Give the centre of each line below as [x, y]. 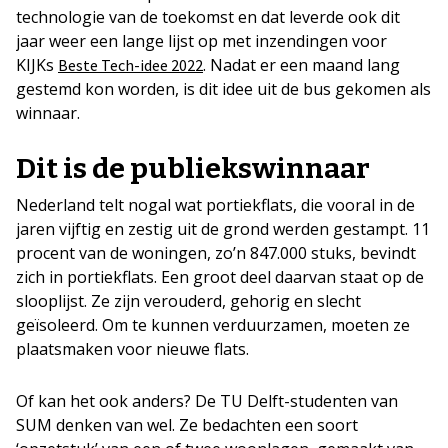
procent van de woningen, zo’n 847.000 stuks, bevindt [216, 253]
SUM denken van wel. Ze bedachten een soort [187, 425]
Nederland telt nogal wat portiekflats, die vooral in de [215, 205]
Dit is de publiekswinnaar [193, 168]
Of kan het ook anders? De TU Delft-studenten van [207, 401]
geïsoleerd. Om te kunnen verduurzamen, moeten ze [213, 325]
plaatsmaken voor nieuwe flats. [132, 349]
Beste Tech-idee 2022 [130, 65]
